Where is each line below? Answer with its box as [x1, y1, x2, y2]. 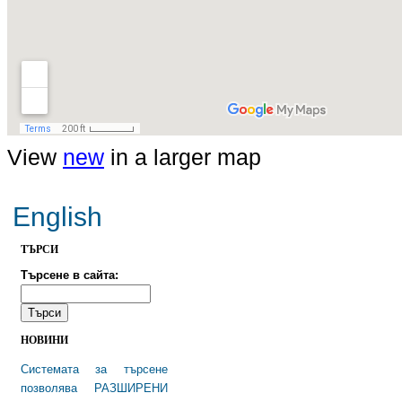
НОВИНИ [21, 331, 68, 348]
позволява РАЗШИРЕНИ [21, 380, 168, 395]
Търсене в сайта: [21, 268, 118, 283]
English [13, 201, 103, 232]
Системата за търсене [21, 362, 168, 376]
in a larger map [104, 144, 261, 170]
